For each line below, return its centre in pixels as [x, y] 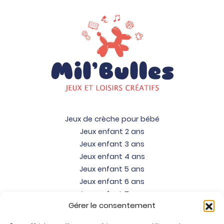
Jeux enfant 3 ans [112, 144]
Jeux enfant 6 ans [112, 181]
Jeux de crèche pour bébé [112, 119]
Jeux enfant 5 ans [112, 169]
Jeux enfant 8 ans [112, 206]
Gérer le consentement [112, 205]
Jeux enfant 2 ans [112, 131]
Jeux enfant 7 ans [112, 194]
